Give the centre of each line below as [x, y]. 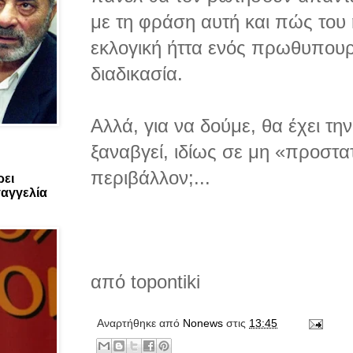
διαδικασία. [137, 74]
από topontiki [145, 282]
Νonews [203, 323]
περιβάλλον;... [150, 178]
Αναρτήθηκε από [140, 323]
